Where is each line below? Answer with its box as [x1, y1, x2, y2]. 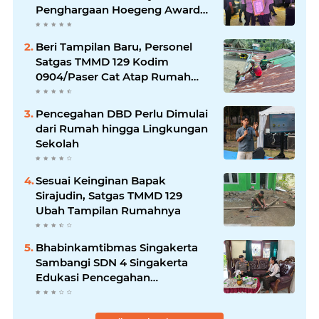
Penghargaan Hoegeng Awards [36, 3, 206, 16]
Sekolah [36, 137, 79, 150]
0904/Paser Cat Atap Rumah [36, 70, 191, 83]
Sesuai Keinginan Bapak [36, 174, 166, 187]
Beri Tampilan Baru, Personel [36, 40, 192, 53]
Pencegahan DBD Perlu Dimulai [36, 107, 208, 120]
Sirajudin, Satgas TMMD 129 [36, 189, 182, 202]
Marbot [36, 85, 75, 98]
